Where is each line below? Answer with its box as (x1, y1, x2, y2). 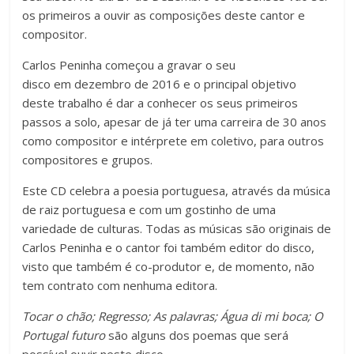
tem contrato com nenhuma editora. (22, 277, 218, 293)
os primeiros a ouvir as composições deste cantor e (22, 6, 306, 23)
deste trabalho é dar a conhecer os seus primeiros (22, 94, 299, 111)
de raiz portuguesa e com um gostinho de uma (22, 201, 277, 217)
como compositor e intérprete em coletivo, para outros (22, 132, 325, 149)
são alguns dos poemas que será (108, 326, 289, 343)
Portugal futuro (22, 326, 109, 343)
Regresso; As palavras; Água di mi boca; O (98, 307, 324, 324)
